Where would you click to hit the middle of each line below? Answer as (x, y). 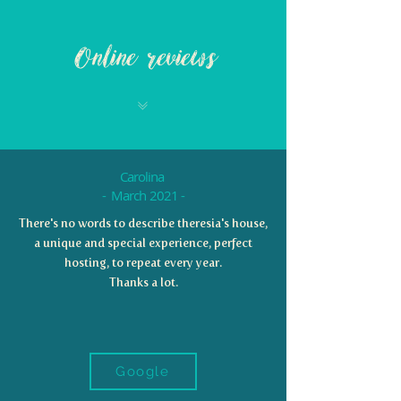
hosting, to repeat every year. (143, 263)
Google (142, 371)
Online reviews (143, 58)
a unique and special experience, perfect (143, 243)
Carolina (143, 176)
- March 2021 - (143, 195)
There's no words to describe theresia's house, (143, 223)
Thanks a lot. (143, 282)
